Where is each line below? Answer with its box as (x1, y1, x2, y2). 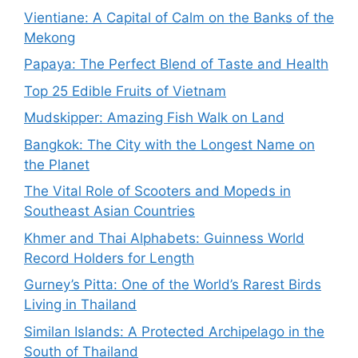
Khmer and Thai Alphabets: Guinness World (24, 229, 304, 246)
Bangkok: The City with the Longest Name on (24, 136, 315, 153)
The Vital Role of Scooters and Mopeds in (24, 183, 291, 200)
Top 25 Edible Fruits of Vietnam (24, 82, 226, 99)
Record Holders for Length (24, 249, 194, 266)
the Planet (24, 156, 89, 173)
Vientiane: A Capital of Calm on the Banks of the (24, 9, 334, 26)
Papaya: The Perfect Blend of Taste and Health (24, 56, 328, 73)
